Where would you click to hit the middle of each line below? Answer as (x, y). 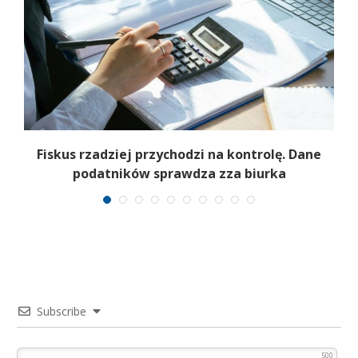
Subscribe (62, 311)
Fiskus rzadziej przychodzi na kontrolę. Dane (179, 155)
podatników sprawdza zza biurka (179, 174)
